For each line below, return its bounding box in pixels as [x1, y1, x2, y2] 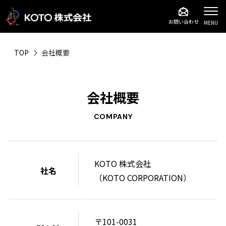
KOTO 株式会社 [94, 157, 151, 169]
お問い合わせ [168, 18, 199, 25]
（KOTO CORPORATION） [94, 171, 191, 184]
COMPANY [93, 111, 133, 121]
